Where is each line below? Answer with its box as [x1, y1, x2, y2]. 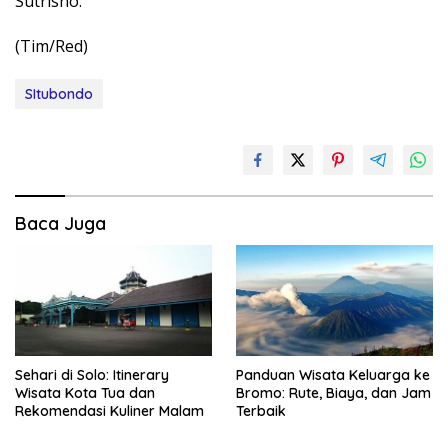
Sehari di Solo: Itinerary [15, 365, 169, 384]
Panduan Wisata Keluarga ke [236, 365, 430, 384]
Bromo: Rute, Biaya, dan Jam [236, 383, 431, 402]
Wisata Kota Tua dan [15, 383, 155, 402]
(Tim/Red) [15, 34, 88, 57]
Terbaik [236, 401, 286, 420]
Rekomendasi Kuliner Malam [15, 401, 204, 420]
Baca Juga [15, 211, 106, 235]
